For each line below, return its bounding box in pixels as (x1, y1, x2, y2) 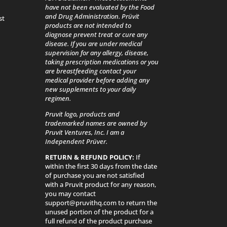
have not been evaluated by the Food (45, 2, 155, 12)
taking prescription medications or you (45, 57, 159, 66)
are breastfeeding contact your (45, 66, 137, 75)
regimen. (45, 93, 71, 103)
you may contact (45, 188, 96, 198)
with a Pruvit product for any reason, (45, 179, 157, 189)
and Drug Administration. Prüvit (45, 11, 140, 21)
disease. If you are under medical (45, 39, 142, 48)
